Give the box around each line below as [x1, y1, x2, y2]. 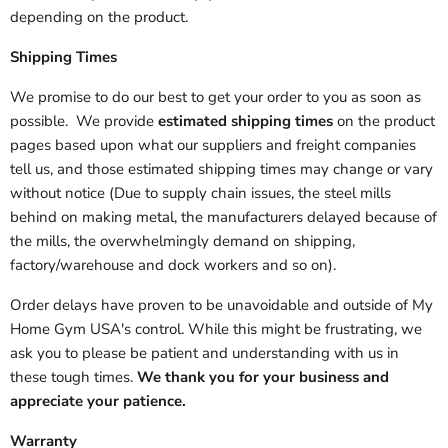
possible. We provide [10, 111, 158, 132]
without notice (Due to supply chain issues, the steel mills [10, 183, 391, 204]
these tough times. [10, 367, 133, 388]
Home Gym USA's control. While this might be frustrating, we [10, 319, 422, 340]
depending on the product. [10, 7, 192, 28]
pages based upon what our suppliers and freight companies [10, 135, 416, 156]
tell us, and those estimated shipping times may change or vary [10, 159, 433, 180]
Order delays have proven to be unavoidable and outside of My [10, 295, 433, 316]
